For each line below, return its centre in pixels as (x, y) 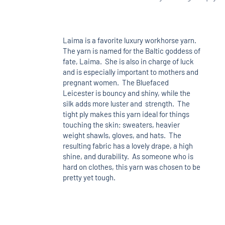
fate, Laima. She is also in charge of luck (129, 61)
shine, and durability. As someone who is (128, 156)
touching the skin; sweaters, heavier (122, 124)
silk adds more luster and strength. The (127, 103)
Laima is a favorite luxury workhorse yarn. (131, 40)
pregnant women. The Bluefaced (116, 82)
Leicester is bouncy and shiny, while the (127, 93)
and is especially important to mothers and (131, 72)
